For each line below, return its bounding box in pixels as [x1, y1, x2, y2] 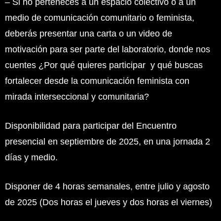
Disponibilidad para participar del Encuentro [5, 120, 177, 131]
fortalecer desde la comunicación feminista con [5, 75, 189, 86]
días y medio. [5, 152, 58, 162]
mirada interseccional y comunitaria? [5, 91, 149, 102]
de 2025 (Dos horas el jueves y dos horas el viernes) [5, 197, 212, 207]
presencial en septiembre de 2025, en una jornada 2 [5, 136, 210, 147]
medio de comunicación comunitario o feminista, [5, 12, 194, 23]
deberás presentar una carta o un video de [5, 28, 172, 38]
